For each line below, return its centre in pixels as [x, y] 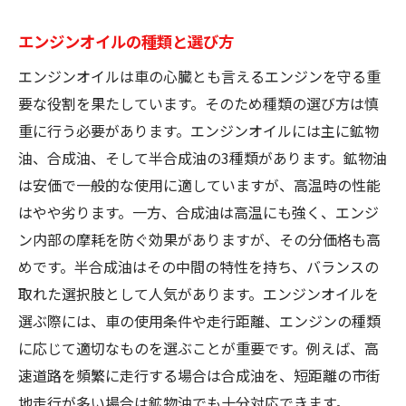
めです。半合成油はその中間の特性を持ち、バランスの [198, 266]
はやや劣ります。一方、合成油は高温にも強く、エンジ [198, 212]
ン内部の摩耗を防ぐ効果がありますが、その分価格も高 [199, 239]
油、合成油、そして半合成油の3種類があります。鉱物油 [203, 157]
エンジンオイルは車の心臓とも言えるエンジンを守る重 [199, 76]
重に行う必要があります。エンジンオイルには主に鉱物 [198, 130]
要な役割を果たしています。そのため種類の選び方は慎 [198, 103]
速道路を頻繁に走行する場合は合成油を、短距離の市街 [199, 375]
